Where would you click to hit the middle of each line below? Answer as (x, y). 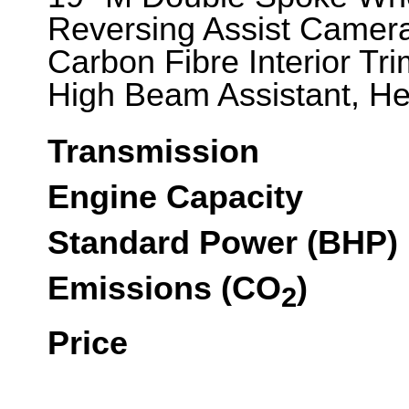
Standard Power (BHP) (223, 243)
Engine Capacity (175, 197)
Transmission (153, 152)
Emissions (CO (164, 288)
